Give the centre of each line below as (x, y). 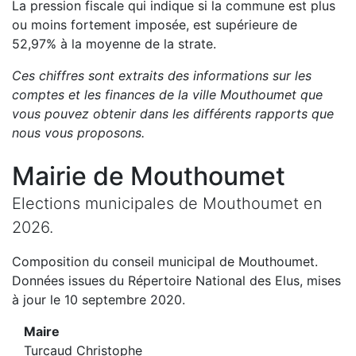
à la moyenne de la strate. (138, 44)
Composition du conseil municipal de (125, 261)
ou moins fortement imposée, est (112, 25)
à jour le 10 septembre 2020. (99, 300)
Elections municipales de (107, 203)
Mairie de (71, 176)
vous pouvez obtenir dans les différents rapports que (173, 114)
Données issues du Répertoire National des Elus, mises (176, 281)
